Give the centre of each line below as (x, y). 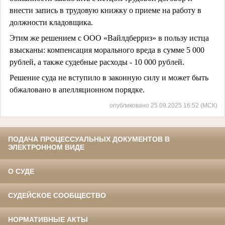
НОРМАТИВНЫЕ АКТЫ (48, 220)
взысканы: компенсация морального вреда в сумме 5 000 (107, 50)
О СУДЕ (21, 172)
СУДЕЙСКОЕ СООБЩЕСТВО (57, 196)
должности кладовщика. (51, 22)
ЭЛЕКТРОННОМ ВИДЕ (46, 147)
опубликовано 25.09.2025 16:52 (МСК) (163, 105)
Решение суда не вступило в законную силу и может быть (109, 77)
